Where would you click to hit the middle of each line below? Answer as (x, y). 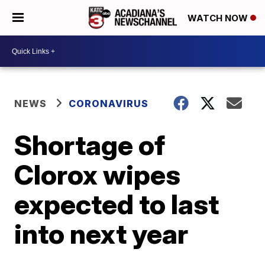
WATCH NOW (219, 18)
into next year (101, 234)
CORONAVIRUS (109, 104)
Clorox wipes (98, 174)
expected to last (117, 204)
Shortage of (90, 145)
